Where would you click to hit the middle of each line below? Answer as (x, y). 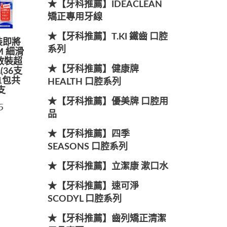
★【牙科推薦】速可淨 (93, 186)
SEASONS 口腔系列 (87, 147)
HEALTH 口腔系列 (84, 82)
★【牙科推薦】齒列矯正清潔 (107, 219)
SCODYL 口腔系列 (84, 199)
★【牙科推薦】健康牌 (93, 69)
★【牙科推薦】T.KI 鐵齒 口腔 (107, 37)
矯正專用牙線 (75, 17)
